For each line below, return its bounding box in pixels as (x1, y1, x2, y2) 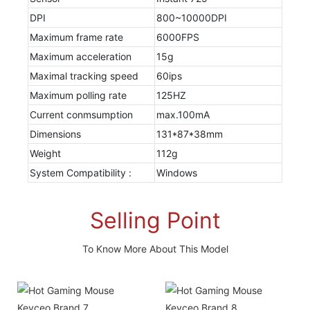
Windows (156, 166, 197, 179)
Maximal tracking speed (29, 69, 138, 82)
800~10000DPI (156, 11, 227, 24)
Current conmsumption (29, 108, 133, 120)
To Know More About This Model (82, 242, 228, 255)
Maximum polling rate (29, 89, 127, 101)
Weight (29, 147, 61, 159)
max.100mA (156, 108, 210, 120)
